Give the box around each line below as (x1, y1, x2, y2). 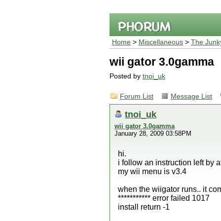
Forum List (120, 93, 153, 100)
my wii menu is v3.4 (118, 167, 186, 176)
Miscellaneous (139, 38, 183, 46)
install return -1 (118, 203, 170, 211)
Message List (171, 93, 212, 100)
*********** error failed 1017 (118, 194, 210, 202)
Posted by (110, 73, 143, 80)
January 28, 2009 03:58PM (114, 130, 191, 137)
